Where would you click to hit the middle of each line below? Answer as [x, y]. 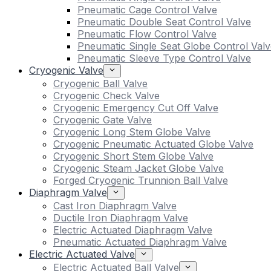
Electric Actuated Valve [82, 254]
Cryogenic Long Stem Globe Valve [132, 132]
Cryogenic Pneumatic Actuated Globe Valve [153, 144]
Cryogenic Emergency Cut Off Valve [136, 108]
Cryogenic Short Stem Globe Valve [133, 156]
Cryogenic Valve [66, 70]
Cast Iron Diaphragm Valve [115, 206]
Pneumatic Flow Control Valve [147, 34]
